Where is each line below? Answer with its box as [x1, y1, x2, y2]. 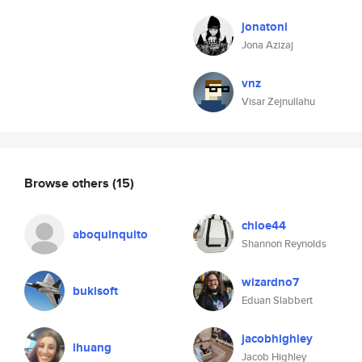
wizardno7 [242, 273, 299, 291]
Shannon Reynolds [242, 236, 326, 251]
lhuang [73, 339, 112, 356]
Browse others [24, 173, 112, 192]
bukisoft [73, 282, 118, 300]
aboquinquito [73, 225, 148, 243]
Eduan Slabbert [242, 293, 313, 308]
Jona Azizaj [242, 37, 293, 53]
